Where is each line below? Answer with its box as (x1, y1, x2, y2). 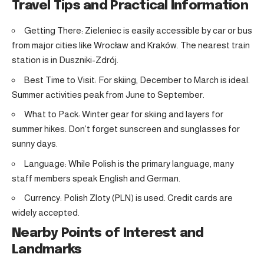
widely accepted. (12, 207, 80, 218)
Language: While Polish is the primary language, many (24, 158, 234, 169)
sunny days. (12, 138, 58, 149)
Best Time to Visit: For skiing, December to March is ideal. (24, 74, 250, 85)
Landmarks (12, 243, 82, 256)
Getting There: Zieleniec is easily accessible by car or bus (24, 25, 252, 36)
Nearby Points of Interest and (12, 226, 204, 240)
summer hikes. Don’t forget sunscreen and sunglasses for (12, 124, 240, 134)
